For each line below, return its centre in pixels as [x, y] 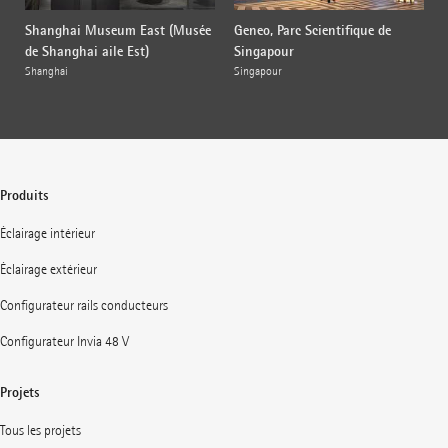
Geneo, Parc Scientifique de [312, 30]
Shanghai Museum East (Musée [117, 30]
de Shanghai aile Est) [86, 51]
